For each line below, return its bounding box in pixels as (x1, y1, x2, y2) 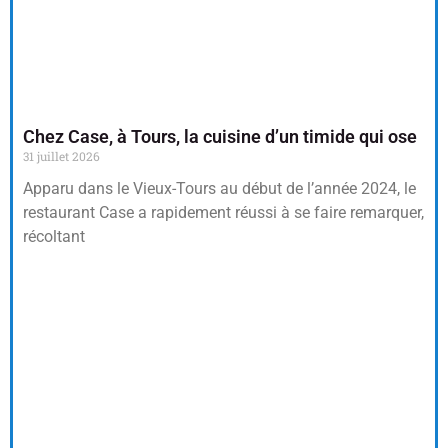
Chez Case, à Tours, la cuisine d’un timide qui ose (23, 125, 417, 147)
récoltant (23, 226, 85, 246)
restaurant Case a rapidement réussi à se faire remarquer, (23, 202, 424, 222)
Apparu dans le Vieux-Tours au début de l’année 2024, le (23, 178, 416, 198)
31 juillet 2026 (23, 147, 100, 164)
